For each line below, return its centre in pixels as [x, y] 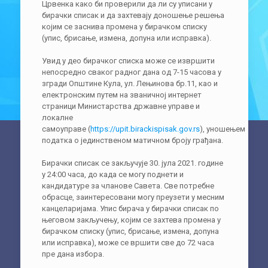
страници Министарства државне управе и [121, 106]
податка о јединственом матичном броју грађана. [132, 140]
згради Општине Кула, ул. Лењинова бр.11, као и [130, 83]
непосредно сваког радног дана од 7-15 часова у [131, 72]
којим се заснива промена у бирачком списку [124, 26]
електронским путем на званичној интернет [121, 95]
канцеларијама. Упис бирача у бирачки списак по [130, 208]
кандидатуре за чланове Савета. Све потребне [128, 185]
